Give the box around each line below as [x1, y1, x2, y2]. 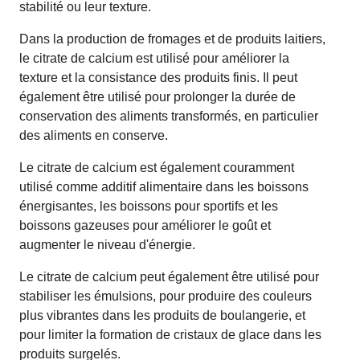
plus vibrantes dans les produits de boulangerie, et [19, 308, 305, 322]
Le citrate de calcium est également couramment [19, 160, 294, 174]
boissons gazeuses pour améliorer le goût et [19, 218, 271, 232]
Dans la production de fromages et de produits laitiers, [19, 31, 325, 46]
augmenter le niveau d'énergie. [19, 237, 195, 252]
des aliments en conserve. [19, 128, 168, 142]
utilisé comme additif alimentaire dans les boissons [19, 179, 309, 194]
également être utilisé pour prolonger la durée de [19, 89, 296, 104]
